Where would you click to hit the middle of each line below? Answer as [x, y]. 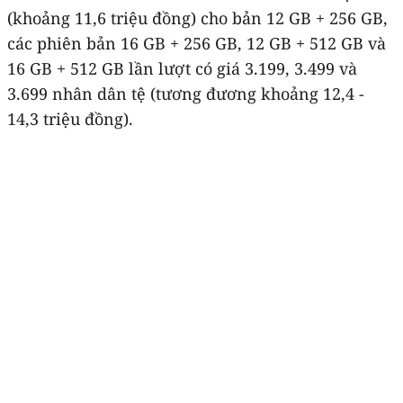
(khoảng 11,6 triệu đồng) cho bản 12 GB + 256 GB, [197, 18]
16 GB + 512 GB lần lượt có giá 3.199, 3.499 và [182, 68]
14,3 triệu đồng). [70, 118]
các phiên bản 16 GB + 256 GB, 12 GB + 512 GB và [197, 43]
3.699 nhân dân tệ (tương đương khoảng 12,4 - [186, 93]
